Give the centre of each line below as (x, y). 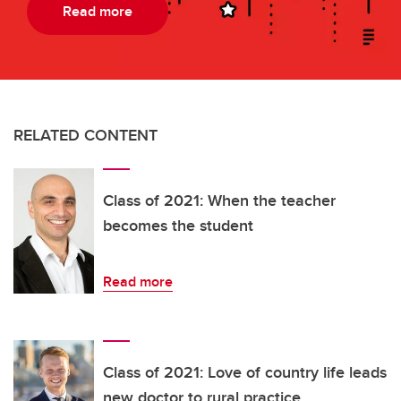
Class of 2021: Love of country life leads (245, 373)
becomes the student (178, 226)
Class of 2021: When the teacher (219, 201)
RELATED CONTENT (85, 136)
